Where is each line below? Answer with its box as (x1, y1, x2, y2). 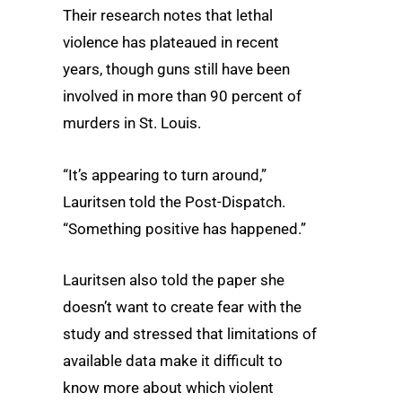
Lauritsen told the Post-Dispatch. (63, 192, 285, 211)
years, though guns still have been (63, 60, 290, 79)
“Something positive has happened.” (63, 219, 306, 238)
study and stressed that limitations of (63, 324, 317, 343)
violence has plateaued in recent (63, 33, 279, 52)
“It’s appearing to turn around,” (63, 165, 267, 184)
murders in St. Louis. (63, 114, 201, 133)
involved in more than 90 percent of (63, 87, 301, 106)
